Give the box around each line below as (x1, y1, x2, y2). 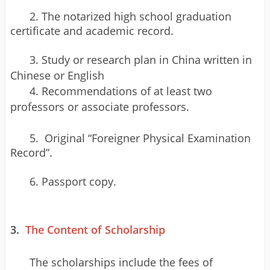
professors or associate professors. (10, 99, 189, 114)
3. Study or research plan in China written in (30, 52, 252, 67)
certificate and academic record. (10, 23, 174, 38)
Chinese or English (10, 67, 104, 83)
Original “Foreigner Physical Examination (39, 130, 251, 145)
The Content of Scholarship (25, 222, 165, 237)
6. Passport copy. (30, 174, 116, 189)
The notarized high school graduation (42, 8, 231, 24)
